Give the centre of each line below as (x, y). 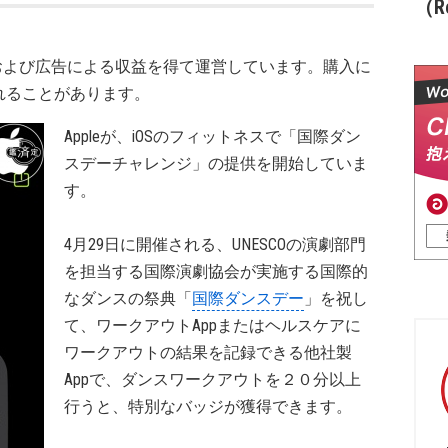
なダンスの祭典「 (128, 298)
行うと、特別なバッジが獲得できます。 (208, 406)
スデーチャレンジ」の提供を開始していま (216, 163)
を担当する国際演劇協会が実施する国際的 (216, 271)
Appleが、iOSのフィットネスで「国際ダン (212, 136)
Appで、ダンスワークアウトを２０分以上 (212, 379)
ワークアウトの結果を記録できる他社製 (208, 352)
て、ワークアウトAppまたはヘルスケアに (212, 325)
